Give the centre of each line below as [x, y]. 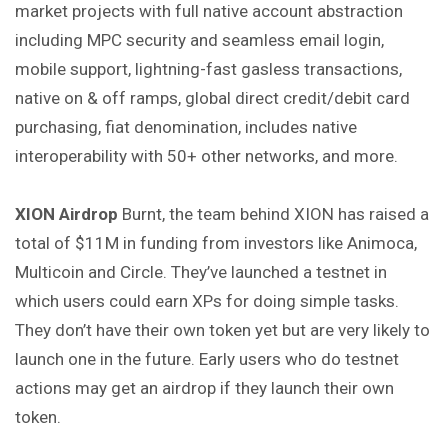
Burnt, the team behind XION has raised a [273, 213]
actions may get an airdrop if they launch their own [204, 387]
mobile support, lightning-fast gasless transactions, [208, 69]
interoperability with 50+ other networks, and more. [206, 156]
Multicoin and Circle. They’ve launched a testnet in [201, 271]
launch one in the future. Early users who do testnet [207, 358]
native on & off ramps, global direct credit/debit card [212, 98]
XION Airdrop [66, 213]
